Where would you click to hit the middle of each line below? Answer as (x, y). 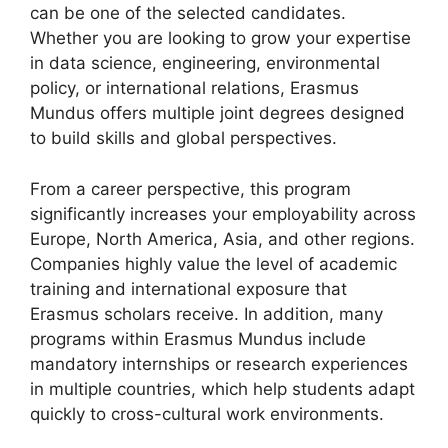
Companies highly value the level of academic (213, 263)
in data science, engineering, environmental (205, 63)
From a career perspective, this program (190, 188)
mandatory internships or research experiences (219, 363)
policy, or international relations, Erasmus (194, 88)
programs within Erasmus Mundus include (198, 338)
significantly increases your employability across (223, 213)
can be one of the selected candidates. (188, 13)
